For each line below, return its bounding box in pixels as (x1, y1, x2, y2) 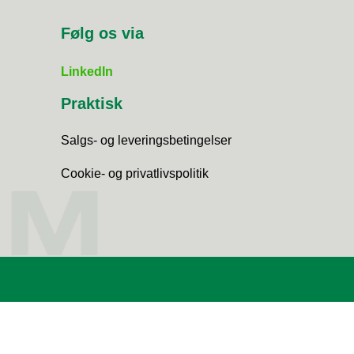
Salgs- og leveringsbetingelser (60, 134, 232, 147)
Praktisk (60, 95, 122, 112)
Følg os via (60, 24, 144, 42)
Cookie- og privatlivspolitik (60, 167, 209, 180)
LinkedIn (60, 65, 113, 78)
